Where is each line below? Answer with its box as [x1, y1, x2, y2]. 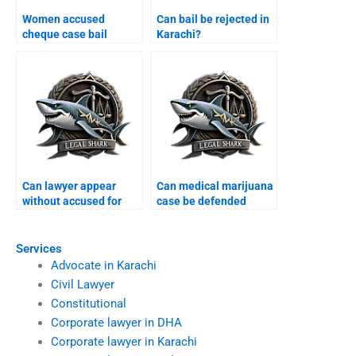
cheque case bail [22, 28, 107, 41]
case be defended [157, 195, 246, 208]
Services [16, 241, 62, 256]
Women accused [22, 13, 105, 26]
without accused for [22, 195, 122, 208]
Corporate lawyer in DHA [50, 315, 182, 330]
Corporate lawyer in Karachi [50, 334, 197, 349]
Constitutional [50, 296, 126, 311]
